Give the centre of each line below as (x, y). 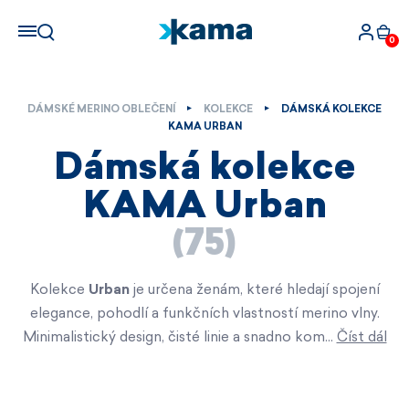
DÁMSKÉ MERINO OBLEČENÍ (101, 109)
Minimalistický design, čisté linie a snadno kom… (179, 336)
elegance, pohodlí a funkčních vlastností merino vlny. (204, 313)
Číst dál (362, 336)
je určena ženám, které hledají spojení (254, 289)
